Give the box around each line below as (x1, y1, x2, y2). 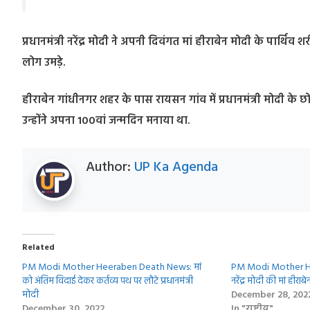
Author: (86, 156, 134, 179)
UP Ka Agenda (134, 156, 218, 179)
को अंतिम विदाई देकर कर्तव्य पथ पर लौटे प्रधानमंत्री (22, 273, 193, 290)
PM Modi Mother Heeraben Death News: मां (22, 259, 201, 276)
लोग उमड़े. (22, 54, 66, 73)
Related (22, 241, 55, 255)
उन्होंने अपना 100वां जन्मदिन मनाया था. (22, 112, 190, 131)
